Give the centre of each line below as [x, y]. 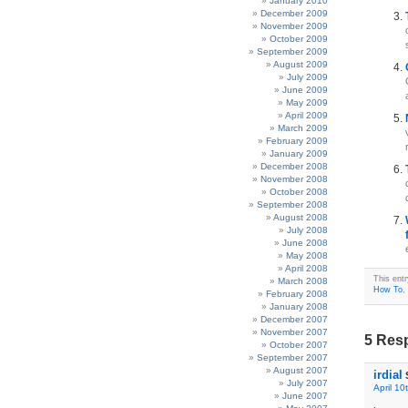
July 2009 [307, 77]
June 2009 [305, 90]
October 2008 [299, 192]
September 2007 [292, 357]
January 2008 [299, 306]
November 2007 [294, 332]
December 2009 [294, 13]
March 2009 [303, 128]
